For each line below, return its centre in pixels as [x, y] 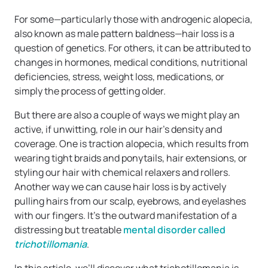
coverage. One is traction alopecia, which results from [132, 144]
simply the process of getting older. [91, 91]
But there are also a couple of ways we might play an [127, 115]
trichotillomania [51, 244]
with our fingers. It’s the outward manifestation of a [126, 216]
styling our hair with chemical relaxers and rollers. [122, 173]
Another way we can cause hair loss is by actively [120, 187]
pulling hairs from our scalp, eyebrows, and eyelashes [130, 201]
